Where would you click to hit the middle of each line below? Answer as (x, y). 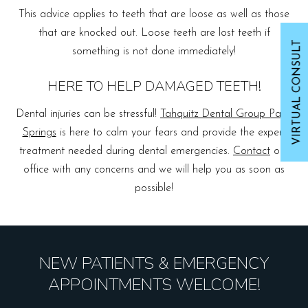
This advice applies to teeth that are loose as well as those (154, 15)
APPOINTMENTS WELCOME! (154, 285)
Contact (252, 152)
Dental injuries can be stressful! (88, 114)
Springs (39, 133)
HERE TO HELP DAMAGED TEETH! (154, 87)
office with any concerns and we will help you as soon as (154, 170)
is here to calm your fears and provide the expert (171, 133)
